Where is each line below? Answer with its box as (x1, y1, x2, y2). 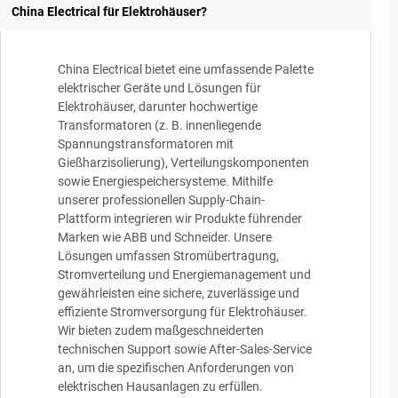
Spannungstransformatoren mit (58, 137, 234, 152)
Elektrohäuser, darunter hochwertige (58, 99, 258, 115)
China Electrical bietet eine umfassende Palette (58, 62, 314, 77)
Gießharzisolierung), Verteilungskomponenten (58, 155, 309, 171)
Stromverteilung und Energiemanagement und (58, 267, 311, 283)
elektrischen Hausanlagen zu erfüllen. (58, 379, 263, 394)
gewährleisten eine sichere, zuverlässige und (58, 286, 299, 301)
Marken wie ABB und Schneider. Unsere (58, 230, 272, 245)
